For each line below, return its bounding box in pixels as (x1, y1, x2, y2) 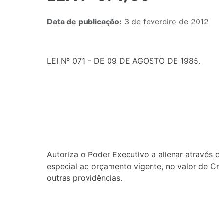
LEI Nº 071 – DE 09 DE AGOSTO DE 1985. (47, 55, 200, 66)
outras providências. (47, 173, 122, 183)
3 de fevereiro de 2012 (122, 16, 209, 26)
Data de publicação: (47, 16, 122, 26)
